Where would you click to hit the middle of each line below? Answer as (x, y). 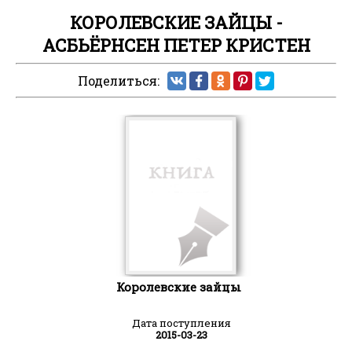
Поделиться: (119, 81)
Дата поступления (181, 323)
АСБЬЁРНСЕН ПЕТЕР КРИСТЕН (176, 46)
